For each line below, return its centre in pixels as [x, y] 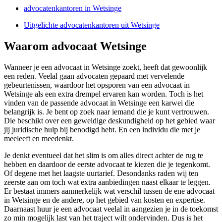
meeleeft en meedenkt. [39, 139]
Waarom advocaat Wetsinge [75, 46]
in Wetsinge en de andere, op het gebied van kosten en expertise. [105, 200]
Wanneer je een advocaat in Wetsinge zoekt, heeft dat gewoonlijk [106, 67]
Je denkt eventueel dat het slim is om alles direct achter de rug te [104, 156]
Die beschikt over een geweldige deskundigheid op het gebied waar [110, 121]
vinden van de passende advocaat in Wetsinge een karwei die [99, 103]
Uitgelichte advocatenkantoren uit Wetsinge [92, 25]
